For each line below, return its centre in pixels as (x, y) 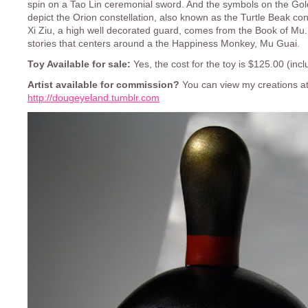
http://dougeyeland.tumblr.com (93, 98)
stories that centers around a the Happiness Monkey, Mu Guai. (164, 44)
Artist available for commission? (105, 85)
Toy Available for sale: (79, 64)
